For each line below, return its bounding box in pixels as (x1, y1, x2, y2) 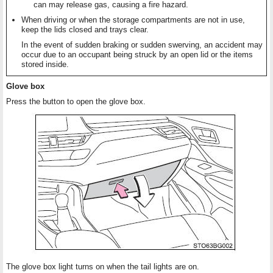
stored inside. (21, 60, 69, 69)
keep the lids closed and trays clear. (21, 25, 149, 35)
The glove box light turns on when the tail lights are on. (6, 262, 199, 272)
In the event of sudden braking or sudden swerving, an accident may (21, 40, 263, 50)
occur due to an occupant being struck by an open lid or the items (21, 50, 253, 60)
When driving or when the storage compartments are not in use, (21, 15, 245, 25)
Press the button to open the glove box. (6, 97, 146, 107)
